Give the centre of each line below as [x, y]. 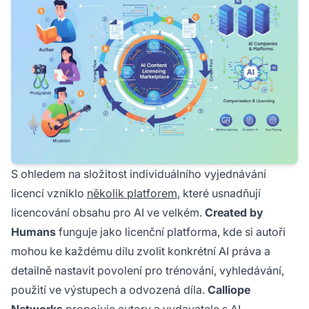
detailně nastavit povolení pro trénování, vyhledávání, [148, 271]
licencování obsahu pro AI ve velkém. [108, 213]
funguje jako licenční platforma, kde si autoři [171, 232]
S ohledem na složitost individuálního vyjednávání [139, 174]
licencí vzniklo [49, 193]
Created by [234, 213]
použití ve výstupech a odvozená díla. [109, 290]
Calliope [229, 290]
